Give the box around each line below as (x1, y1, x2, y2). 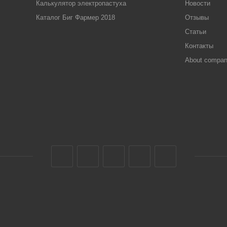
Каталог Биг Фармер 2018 (35, 14, 115, 21)
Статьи (184, 28, 206, 35)
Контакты (184, 42, 213, 50)
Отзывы (184, 14, 209, 21)
